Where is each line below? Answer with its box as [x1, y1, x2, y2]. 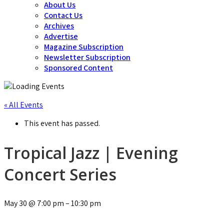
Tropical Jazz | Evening [4, 141, 178, 163]
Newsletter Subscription [44, 52, 130, 62]
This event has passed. [24, 118, 100, 128]
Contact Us [44, 10, 82, 20]
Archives [44, 20, 74, 31]
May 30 [4, 198, 28, 209]
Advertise [44, 31, 78, 41]
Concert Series [4, 163, 116, 185]
